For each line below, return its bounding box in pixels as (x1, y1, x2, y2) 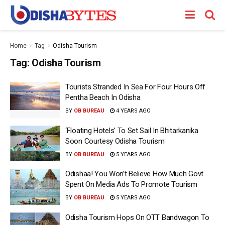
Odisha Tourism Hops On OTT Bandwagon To (65, 212, 209, 222)
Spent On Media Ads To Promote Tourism (65, 180, 197, 189)
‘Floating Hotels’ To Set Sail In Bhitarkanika (65, 126, 198, 135)
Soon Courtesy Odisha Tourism (65, 136, 165, 146)
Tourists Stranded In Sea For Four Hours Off (65, 82, 206, 91)
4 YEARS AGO (115, 107, 151, 114)
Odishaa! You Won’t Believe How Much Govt (65, 169, 203, 178)
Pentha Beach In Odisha (65, 93, 141, 102)
